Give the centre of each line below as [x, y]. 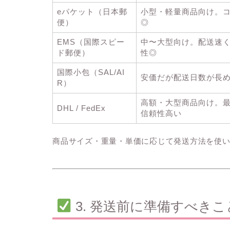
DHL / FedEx [81, 108]
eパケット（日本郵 [92, 12]
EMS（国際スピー [91, 42]
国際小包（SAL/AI [91, 72]
